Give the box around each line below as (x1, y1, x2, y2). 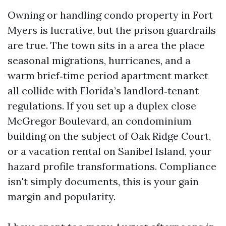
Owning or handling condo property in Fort (8, 9, 213, 21)
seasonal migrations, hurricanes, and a (8, 54, 191, 67)
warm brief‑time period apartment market (8, 69, 208, 82)
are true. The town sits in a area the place (8, 39, 205, 51)
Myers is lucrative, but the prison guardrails (8, 24, 216, 36)
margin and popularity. (8, 190, 116, 203)
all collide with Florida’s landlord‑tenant (8, 84, 199, 97)
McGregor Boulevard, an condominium (8, 115, 192, 127)
